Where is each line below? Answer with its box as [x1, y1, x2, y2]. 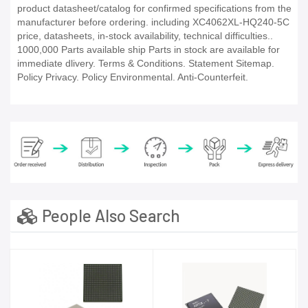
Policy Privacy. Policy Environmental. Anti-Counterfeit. [17, 71, 248, 83]
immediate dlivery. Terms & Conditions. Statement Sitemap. [17, 58, 274, 69]
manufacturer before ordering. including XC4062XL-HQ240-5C [17, 16, 289, 28]
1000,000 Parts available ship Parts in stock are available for [17, 44, 280, 56]
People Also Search [38, 205, 180, 225]
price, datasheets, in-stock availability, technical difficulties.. [17, 30, 273, 42]
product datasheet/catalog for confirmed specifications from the [17, 3, 291, 14]
